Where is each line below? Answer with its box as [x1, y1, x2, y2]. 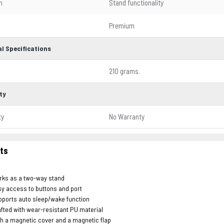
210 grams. [109, 66, 140, 75]
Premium [109, 21, 134, 30]
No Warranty [109, 112, 144, 121]
